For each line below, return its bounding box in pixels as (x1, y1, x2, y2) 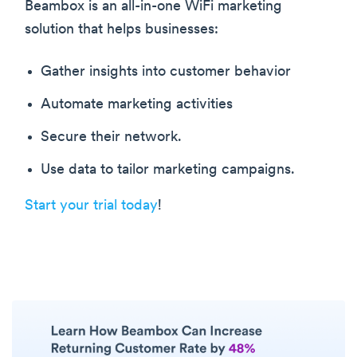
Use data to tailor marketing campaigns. (41, 162, 295, 178)
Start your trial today (25, 198, 158, 214)
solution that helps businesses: (25, 22, 218, 37)
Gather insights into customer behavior (41, 64, 291, 80)
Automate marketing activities (41, 96, 233, 112)
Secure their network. (41, 129, 182, 145)
